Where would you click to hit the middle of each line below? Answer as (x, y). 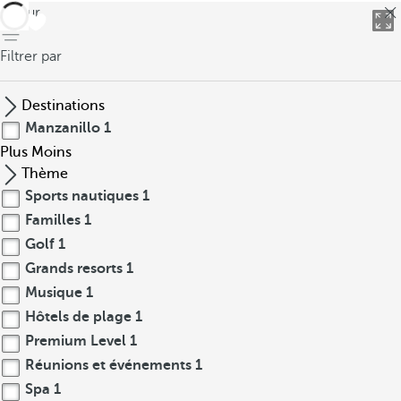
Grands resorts (74, 269)
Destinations (63, 106)
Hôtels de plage (78, 317)
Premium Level (76, 341)
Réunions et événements (108, 365)
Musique (54, 293)
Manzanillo (63, 128)
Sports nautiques (82, 196)
